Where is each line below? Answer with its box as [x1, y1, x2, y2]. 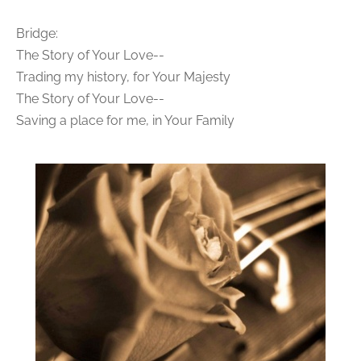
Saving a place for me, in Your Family [16, 113, 234, 129]
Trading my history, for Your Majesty [16, 69, 230, 85]
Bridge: [16, 26, 58, 42]
